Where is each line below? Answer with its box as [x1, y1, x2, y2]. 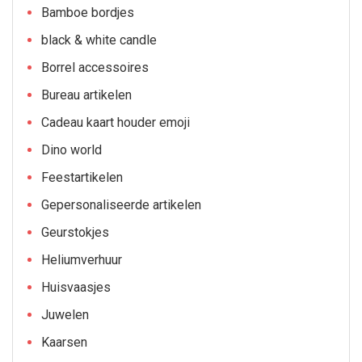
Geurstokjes [41, 225, 109, 240]
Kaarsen [41, 335, 87, 350]
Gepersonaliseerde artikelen [41, 197, 201, 213]
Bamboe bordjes [41, 5, 134, 20]
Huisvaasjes [41, 280, 111, 295]
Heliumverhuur [41, 252, 122, 267]
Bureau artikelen [41, 87, 132, 103]
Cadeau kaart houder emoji [41, 115, 190, 130]
